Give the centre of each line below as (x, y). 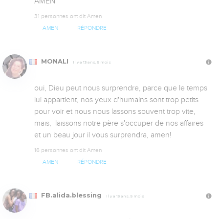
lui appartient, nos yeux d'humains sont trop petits (116, 100)
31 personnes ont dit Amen (68, 16)
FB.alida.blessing (71, 196)
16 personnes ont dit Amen (68, 150)
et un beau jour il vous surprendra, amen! (103, 135)
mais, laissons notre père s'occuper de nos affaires (119, 123)
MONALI (55, 62)
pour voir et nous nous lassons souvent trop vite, (115, 112)
